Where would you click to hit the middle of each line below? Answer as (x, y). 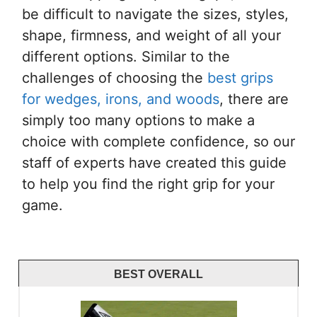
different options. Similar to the (126, 56)
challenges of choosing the (115, 77)
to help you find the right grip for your (148, 184)
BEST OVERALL (158, 274)
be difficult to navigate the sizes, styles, (155, 14)
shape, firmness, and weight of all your (151, 35)
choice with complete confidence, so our (158, 141)
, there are (254, 99)
